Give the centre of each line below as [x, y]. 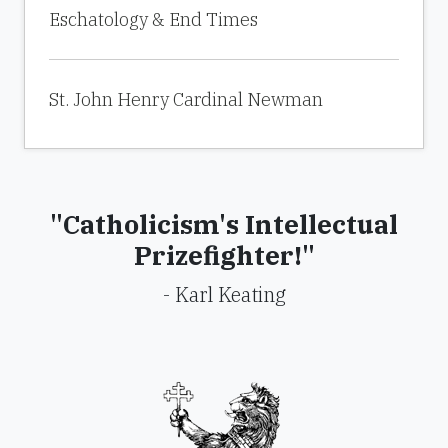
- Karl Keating [224, 294]
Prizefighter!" [224, 255]
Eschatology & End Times [153, 19]
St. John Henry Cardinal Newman [186, 99]
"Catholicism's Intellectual [224, 224]
